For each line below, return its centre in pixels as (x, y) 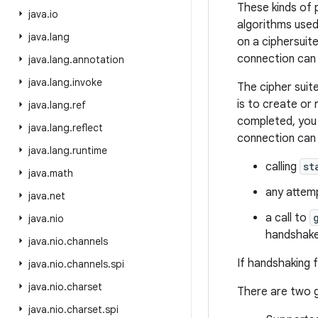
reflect (88, 128)
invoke (87, 82)
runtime (90, 150)
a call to (287, 218)
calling (283, 167)
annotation (98, 60)
